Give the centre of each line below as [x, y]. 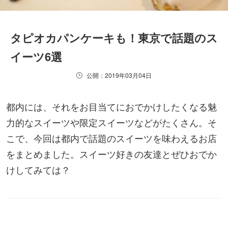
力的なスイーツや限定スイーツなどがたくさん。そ [111, 122]
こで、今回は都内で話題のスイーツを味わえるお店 [111, 138]
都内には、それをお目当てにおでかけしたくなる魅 [111, 106]
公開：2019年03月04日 [119, 75]
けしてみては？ [38, 169]
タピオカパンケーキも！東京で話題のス [114, 37]
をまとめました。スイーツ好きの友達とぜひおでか [111, 153]
